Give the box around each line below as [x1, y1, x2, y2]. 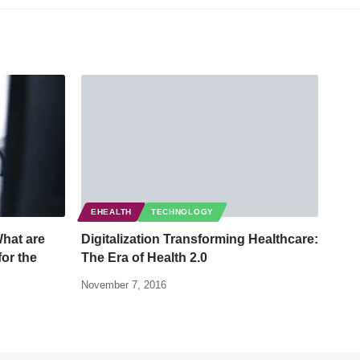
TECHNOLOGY [150, 207, 214, 216]
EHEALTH [91, 207, 132, 216]
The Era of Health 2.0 [81, 250, 207, 264]
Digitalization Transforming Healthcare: [81, 231, 318, 246]
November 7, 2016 [81, 278, 166, 291]
